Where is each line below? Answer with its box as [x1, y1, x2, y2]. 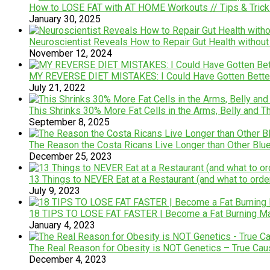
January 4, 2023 [29, 219, 95, 231]
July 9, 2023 [29, 184, 80, 196]
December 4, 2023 [29, 253, 107, 265]
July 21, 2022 [29, 81, 86, 93]
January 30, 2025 [29, 13, 101, 25]
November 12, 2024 [29, 47, 112, 59]
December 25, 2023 [29, 150, 112, 162]
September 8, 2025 [29, 116, 110, 128]
